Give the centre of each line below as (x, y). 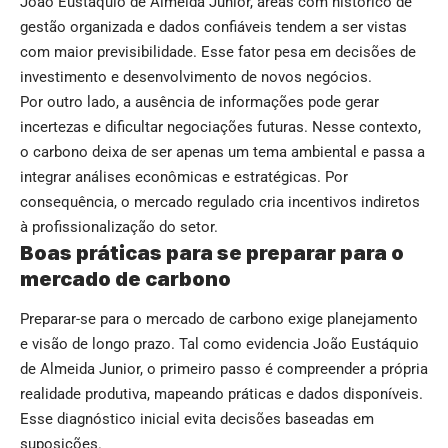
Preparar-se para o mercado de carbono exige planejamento (219, 318)
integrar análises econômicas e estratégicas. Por (184, 177)
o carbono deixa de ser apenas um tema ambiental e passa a (222, 152)
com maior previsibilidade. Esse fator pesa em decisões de (218, 52)
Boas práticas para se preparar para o (212, 253)
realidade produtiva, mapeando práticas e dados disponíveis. (221, 393)
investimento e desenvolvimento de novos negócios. (196, 77)
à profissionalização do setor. (119, 227)
